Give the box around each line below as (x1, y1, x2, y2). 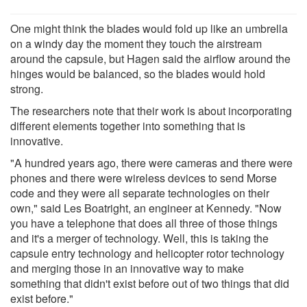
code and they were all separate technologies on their (10, 184, 269, 201)
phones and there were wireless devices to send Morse (10, 169, 277, 186)
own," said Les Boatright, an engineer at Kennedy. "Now (10, 199, 282, 216)
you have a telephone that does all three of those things (10, 214, 278, 231)
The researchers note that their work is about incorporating (10, 102, 292, 119)
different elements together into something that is (10, 117, 245, 134)
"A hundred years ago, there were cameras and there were (10, 154, 293, 171)
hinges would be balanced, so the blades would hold (10, 65, 265, 82)
